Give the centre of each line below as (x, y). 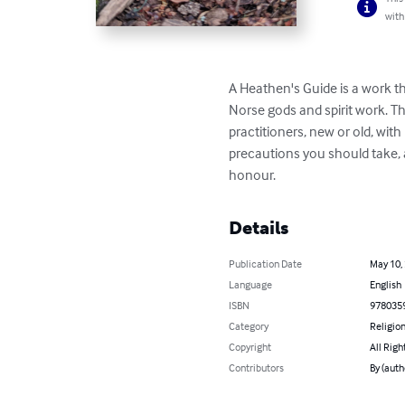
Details (259, 228)
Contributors (257, 368)
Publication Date (266, 264)
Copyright (250, 347)
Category (249, 326)
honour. (253, 175)
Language (251, 285)
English (385, 285)
